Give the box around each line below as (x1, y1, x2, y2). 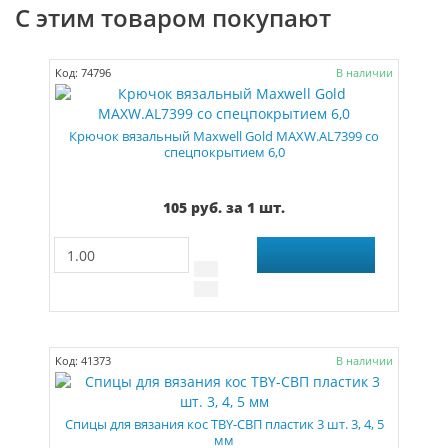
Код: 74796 (55, 65, 112, 80)
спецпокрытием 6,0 (163, 144, 285, 161)
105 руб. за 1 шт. (163, 198, 285, 217)
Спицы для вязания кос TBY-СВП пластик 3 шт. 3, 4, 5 (64, 416, 384, 433)
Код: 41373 (55, 353, 112, 368)
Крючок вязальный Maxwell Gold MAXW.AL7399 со (69, 128, 379, 145)
